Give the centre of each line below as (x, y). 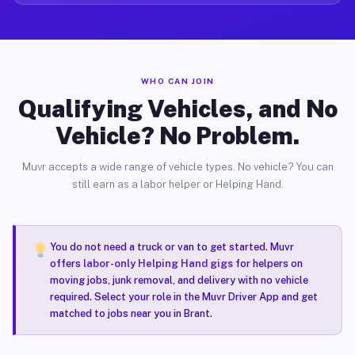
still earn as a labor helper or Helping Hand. (177, 184)
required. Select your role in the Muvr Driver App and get (183, 297)
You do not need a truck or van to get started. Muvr (172, 247)
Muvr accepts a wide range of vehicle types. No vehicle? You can (177, 167)
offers (66, 263)
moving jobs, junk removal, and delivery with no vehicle (179, 280)
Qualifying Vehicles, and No (177, 109)
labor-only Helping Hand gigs (158, 263)
